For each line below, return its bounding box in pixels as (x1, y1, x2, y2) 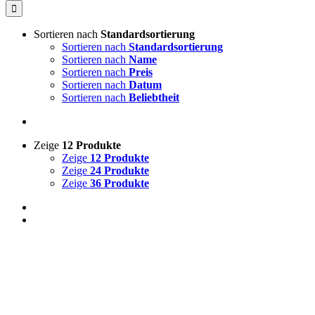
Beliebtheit (129, 91, 179, 103)
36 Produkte (90, 177, 149, 189)
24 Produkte (90, 165, 149, 176)
